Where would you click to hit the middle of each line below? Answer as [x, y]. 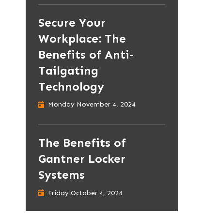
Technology [71, 86]
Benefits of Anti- [86, 54]
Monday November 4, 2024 [92, 105]
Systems [61, 175]
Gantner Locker [82, 159]
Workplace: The [82, 38]
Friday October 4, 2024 [85, 193]
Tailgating [68, 70]
